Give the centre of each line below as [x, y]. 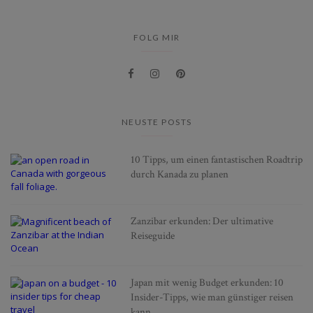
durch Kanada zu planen [179, 175]
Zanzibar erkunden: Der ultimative [202, 221]
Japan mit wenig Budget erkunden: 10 [207, 283]
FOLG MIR [156, 38]
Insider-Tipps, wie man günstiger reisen [212, 298]
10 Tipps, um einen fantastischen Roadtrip [216, 160]
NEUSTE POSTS [156, 122]
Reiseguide [152, 236]
